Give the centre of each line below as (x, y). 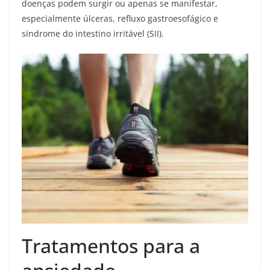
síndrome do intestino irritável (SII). (93, 34)
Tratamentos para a (111, 246)
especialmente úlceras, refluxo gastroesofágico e (120, 19)
